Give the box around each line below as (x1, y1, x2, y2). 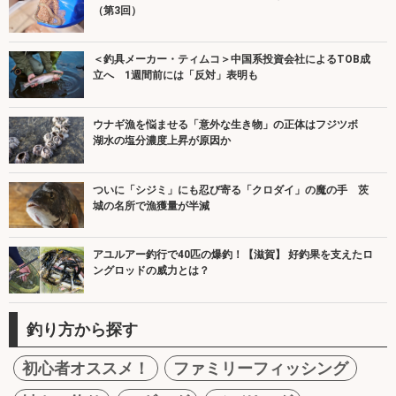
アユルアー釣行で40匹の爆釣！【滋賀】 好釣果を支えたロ (93, 248, 373, 262)
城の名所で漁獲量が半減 (93, 199, 209, 212)
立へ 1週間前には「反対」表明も (93, 69, 258, 82)
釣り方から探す (27, 319, 138, 339)
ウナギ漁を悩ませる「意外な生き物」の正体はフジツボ (93, 118, 369, 131)
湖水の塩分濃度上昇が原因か (93, 133, 231, 147)
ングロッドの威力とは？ (93, 264, 209, 278)
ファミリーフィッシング (173, 358, 348, 377)
